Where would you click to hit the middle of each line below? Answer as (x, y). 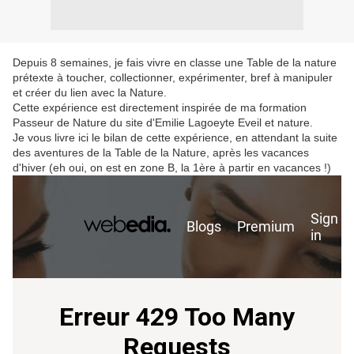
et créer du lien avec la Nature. (90, 92)
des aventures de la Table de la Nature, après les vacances (161, 153)
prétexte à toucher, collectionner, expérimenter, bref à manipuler (173, 77)
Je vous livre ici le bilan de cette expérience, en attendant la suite (175, 137)
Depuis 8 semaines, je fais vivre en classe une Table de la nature (175, 62)
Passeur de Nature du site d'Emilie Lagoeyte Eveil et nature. (163, 122)
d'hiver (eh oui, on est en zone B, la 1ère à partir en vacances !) (172, 168)
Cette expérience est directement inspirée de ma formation (160, 107)
